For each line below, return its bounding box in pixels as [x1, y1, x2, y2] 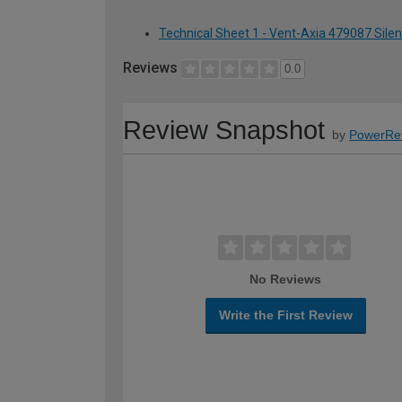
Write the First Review [218, 308, 353, 323]
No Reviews [249, 272, 322, 287]
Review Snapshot [123, 116, 325, 145]
